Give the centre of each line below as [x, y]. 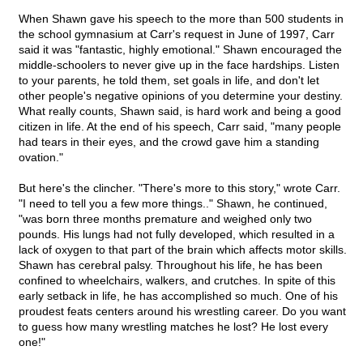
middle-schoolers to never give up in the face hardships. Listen [179, 65]
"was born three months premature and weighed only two [165, 219]
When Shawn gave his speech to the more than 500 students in [181, 19]
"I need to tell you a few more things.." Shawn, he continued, [173, 204]
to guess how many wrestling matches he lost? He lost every [173, 327]
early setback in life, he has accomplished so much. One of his [178, 296]
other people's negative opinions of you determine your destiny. [181, 96]
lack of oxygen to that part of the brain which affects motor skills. [183, 250]
